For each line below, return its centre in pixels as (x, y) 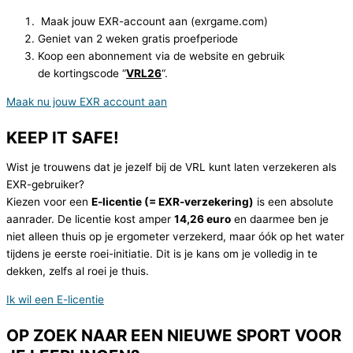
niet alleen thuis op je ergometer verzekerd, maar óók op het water (175, 237)
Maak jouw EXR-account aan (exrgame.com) (153, 21)
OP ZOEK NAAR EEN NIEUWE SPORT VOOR (174, 335)
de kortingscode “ (82, 73)
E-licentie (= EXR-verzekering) (173, 202)
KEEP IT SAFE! (63, 137)
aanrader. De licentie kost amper (90, 219)
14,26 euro (203, 219)
